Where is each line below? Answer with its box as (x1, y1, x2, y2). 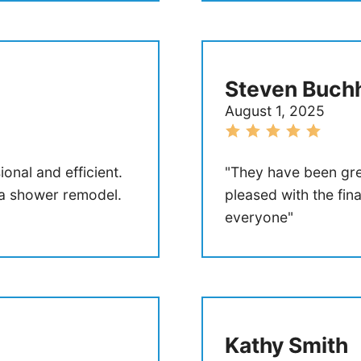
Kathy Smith (224, 331, 348, 358)
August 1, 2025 (224, 102, 325, 120)
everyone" (224, 209, 293, 226)
